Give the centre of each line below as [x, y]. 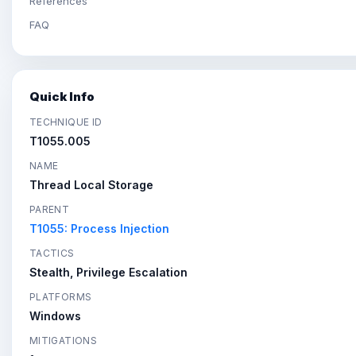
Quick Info [62, 97]
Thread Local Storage [91, 185]
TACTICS [52, 253]
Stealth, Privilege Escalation [108, 272]
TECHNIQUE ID [66, 122]
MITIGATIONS [63, 341]
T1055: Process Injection [99, 228]
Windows [55, 316]
